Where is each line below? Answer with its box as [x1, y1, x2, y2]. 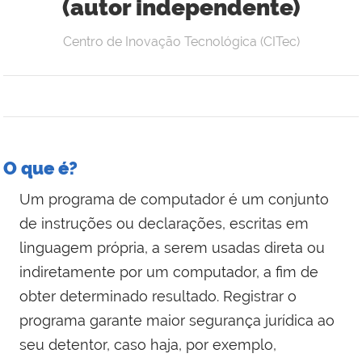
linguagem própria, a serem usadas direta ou [19, 239, 325, 257]
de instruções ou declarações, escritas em [19, 215, 309, 233]
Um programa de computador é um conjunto [19, 191, 329, 208]
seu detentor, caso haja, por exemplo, [19, 336, 276, 354]
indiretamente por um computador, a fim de [19, 263, 318, 281]
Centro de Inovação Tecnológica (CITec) [62, 34, 300, 50]
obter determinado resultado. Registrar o [19, 288, 297, 305]
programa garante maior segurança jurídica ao [19, 312, 335, 330]
